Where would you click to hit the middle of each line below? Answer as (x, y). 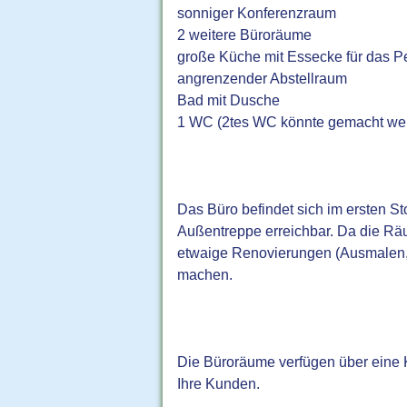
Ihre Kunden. (219, 384)
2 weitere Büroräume (247, 35)
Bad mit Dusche (231, 100)
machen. (207, 275)
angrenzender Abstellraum (264, 79)
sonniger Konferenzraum (259, 13)
